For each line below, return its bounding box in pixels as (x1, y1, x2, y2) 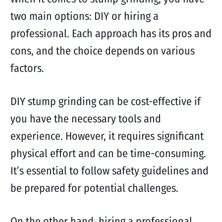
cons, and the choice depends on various (10, 44, 195, 57)
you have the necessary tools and (10, 112, 161, 125)
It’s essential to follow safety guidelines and (10, 164, 209, 177)
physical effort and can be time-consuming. (10, 147, 206, 160)
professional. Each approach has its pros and (10, 27, 212, 40)
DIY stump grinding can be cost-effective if (10, 95, 201, 108)
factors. (10, 61, 44, 75)
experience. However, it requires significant (10, 129, 204, 143)
